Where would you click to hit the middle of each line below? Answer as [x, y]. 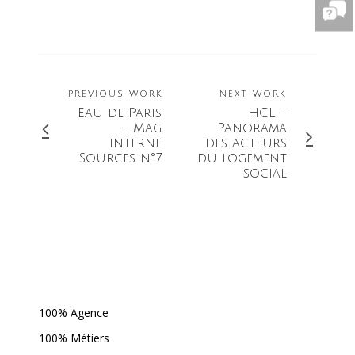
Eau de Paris [120, 113]
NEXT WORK [253, 94]
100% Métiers [74, 338]
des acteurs [246, 143]
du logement [242, 158]
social [265, 174]
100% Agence [74, 313]
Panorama [252, 128]
